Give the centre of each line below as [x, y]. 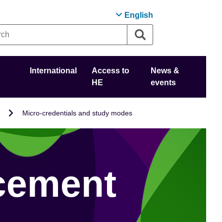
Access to [111, 71]
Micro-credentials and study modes [77, 113]
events [163, 83]
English [139, 15]
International [54, 71]
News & [165, 71]
